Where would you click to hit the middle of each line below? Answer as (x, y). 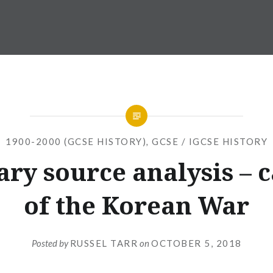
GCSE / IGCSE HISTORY (210, 141)
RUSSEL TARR (104, 243)
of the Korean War (136, 205)
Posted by (51, 243)
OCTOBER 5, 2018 (197, 243)
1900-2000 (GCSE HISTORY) (76, 141)
